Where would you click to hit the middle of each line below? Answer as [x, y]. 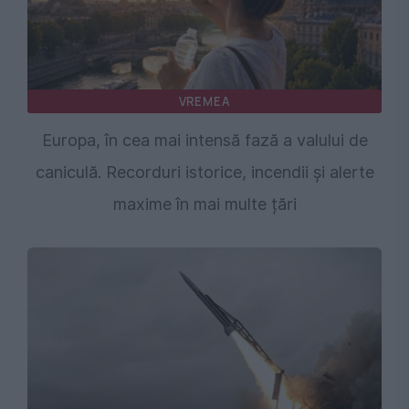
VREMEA [204, 102]
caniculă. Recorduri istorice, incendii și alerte [204, 173]
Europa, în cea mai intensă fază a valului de [204, 141]
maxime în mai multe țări [204, 204]
